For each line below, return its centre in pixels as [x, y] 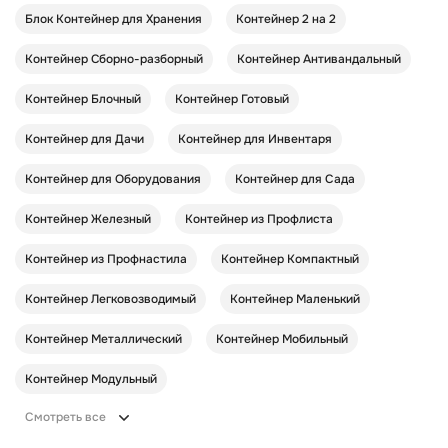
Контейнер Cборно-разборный [114, 59]
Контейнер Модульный [91, 379]
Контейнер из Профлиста [259, 219]
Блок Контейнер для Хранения [113, 19]
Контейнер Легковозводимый [110, 299]
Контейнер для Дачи [84, 139]
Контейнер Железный [88, 219]
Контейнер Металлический [103, 339]
